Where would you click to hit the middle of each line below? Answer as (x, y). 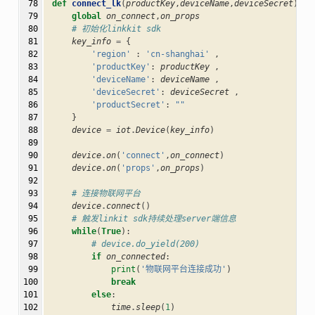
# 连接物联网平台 (106, 194)
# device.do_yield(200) (145, 244)
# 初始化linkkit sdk (116, 29)
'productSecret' (128, 105)
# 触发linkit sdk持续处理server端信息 (154, 219)
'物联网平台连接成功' (183, 270)
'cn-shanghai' (177, 54)
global (86, 17)
